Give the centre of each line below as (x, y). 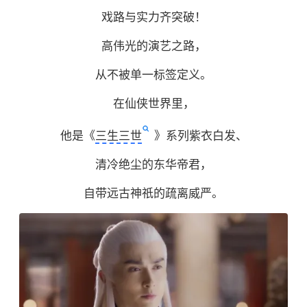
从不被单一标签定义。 (153, 75)
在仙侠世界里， (153, 104)
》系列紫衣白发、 (200, 136)
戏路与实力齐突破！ (153, 18)
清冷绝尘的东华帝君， (153, 165)
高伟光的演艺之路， (153, 47)
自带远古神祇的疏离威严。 (153, 194)
